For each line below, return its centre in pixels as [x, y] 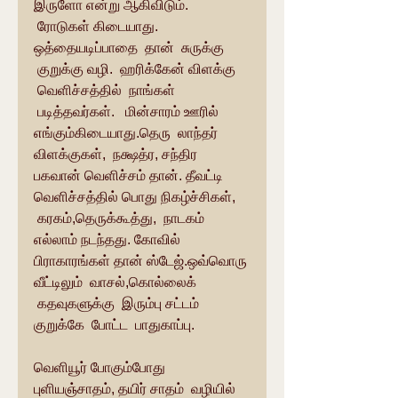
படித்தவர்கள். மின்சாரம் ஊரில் [128, 111]
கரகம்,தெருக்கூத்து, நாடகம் [121, 218]
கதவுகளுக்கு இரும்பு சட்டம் [118, 303]
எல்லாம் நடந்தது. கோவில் [109, 239]
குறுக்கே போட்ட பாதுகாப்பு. [114, 325]
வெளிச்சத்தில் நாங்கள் [106, 90]
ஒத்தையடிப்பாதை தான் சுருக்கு [131, 48]
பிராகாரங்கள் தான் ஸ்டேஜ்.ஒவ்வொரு [142, 261]
